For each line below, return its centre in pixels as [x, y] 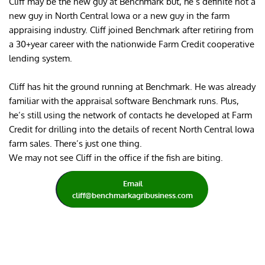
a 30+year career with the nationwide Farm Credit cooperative [132, 44]
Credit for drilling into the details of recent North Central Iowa [132, 129]
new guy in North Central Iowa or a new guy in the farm [119, 15]
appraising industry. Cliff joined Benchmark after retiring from [131, 30]
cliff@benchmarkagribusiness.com [132, 195]
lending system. [41, 58]
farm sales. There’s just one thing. [75, 143]
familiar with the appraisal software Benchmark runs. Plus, [124, 101]
